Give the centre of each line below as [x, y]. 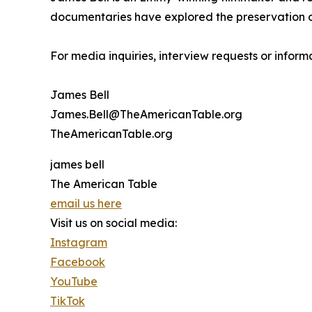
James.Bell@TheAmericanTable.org [146, 114]
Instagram [79, 242]
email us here [86, 203]
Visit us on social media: [114, 223]
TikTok [68, 301]
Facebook [78, 262]
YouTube [74, 281]
